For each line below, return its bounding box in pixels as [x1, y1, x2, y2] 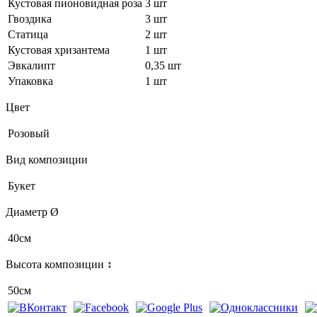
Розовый [8, 127, 50, 139]
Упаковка [8, 74, 53, 87]
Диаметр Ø [6, 205, 59, 218]
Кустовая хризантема [8, 43, 110, 56]
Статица [8, 28, 48, 40]
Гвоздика [8, 12, 52, 25]
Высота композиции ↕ [6, 258, 113, 270]
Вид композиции [6, 153, 88, 166]
